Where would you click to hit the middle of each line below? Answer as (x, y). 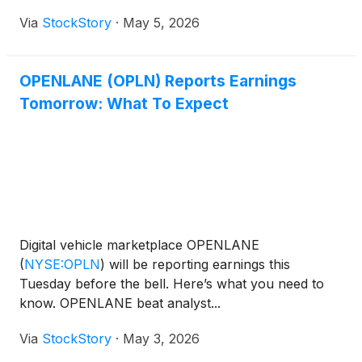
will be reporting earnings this (198, 264)
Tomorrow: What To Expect (124, 103)
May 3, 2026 (161, 339)
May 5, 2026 (161, 23)
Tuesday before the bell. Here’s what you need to (172, 284)
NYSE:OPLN (62, 264)
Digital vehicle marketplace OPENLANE (139, 245)
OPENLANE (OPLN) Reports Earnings (158, 81)
